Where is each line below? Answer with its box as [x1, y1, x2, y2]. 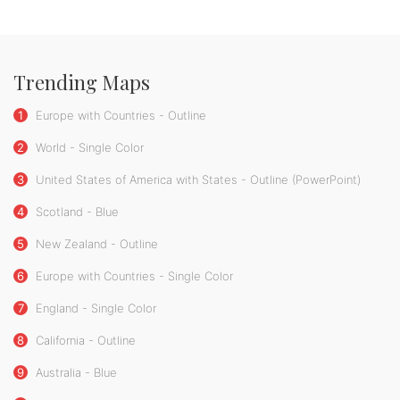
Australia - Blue [32, 364, 117, 379]
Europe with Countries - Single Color [32, 268, 233, 283]
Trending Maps [13, 68, 150, 96]
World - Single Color [32, 139, 144, 154]
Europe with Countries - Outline [32, 107, 206, 122]
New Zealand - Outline [32, 236, 158, 251]
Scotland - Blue [32, 204, 119, 219]
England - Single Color [32, 300, 156, 315]
